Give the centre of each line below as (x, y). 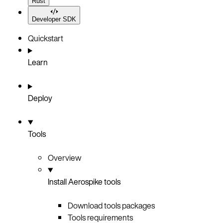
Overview (64, 158)
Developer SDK (54, 19)
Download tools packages (111, 206)
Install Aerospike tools (84, 182)
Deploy (40, 98)
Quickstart (46, 39)
